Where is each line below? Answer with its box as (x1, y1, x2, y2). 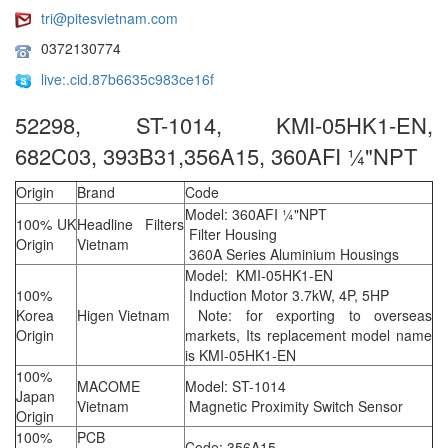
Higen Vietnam (77, 305, 170, 326)
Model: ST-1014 (185, 376, 286, 397)
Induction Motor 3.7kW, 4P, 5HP (185, 285, 389, 306)
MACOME (77, 376, 140, 397)
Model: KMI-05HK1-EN (185, 265, 333, 286)
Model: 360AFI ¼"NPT (185, 204, 327, 225)
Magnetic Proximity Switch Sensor (185, 396, 403, 417)
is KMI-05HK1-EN (185, 345, 296, 366)
